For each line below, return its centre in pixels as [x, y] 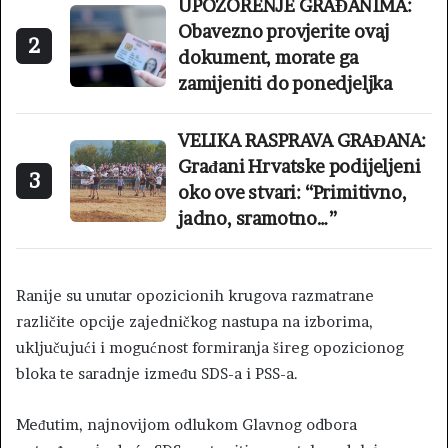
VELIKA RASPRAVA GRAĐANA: [302, 140]
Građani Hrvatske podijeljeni [299, 166]
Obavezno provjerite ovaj [284, 31]
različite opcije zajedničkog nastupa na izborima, [194, 321]
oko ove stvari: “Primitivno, [292, 192]
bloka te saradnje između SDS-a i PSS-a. [157, 373]
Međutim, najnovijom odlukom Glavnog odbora [186, 424]
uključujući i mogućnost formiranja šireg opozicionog [210, 347]
